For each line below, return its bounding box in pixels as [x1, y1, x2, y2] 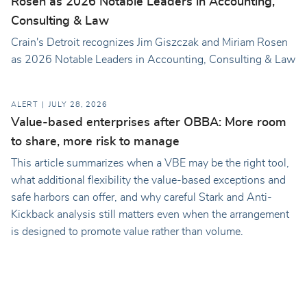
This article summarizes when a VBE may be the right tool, [11, 157, 289, 169]
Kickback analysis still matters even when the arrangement [11, 208, 289, 220]
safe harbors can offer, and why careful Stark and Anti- [11, 191, 272, 203]
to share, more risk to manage [11, 135, 180, 148]
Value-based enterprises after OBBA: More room [11, 116, 286, 129]
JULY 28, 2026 [49, 101, 108, 109]
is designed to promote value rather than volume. [11, 225, 243, 237]
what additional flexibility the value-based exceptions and [11, 174, 286, 186]
